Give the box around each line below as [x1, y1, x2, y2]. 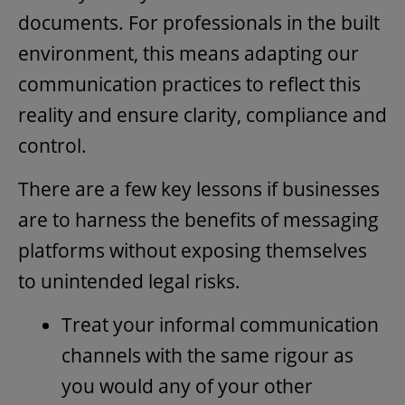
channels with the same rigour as [61, 342, 353, 368]
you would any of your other [61, 372, 313, 399]
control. [18, 132, 87, 158]
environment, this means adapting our [18, 40, 359, 66]
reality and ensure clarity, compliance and [18, 101, 387, 127]
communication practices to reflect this [18, 71, 361, 97]
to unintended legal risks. [18, 268, 240, 294]
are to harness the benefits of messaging [18, 206, 379, 232]
